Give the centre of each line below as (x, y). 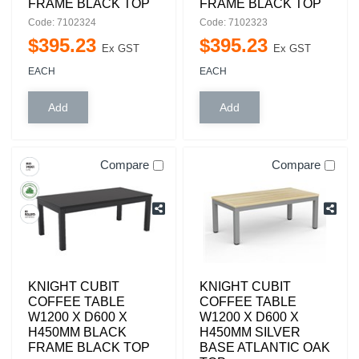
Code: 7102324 (62, 22)
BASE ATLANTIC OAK (265, 347)
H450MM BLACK (77, 332)
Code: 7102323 (234, 22)
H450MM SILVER (250, 332)
